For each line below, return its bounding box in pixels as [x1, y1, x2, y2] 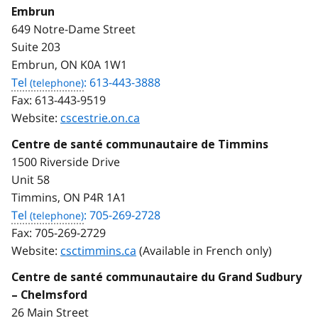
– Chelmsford [11, 287, 87, 302]
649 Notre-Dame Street [11, 21, 136, 37]
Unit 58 [11, 171, 50, 187]
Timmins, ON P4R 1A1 [11, 189, 126, 205]
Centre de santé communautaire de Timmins [11, 137, 268, 151]
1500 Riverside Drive [11, 153, 120, 170]
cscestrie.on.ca [60, 109, 140, 126]
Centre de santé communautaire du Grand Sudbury [11, 270, 302, 284]
